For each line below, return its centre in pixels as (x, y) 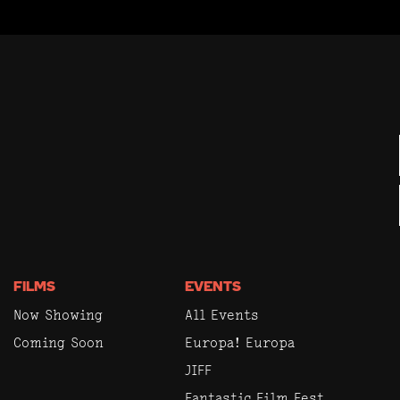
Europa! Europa (239, 342)
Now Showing (58, 314)
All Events (221, 314)
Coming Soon (58, 342)
